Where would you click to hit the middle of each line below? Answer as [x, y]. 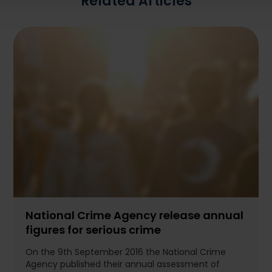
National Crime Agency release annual [135, 216]
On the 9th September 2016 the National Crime [126, 253]
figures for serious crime [93, 231]
